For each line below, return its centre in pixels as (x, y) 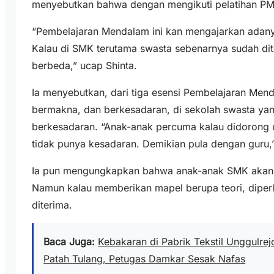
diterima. (52, 205)
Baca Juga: (69, 241)
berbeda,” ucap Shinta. (85, 65)
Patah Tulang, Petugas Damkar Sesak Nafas (145, 258)
